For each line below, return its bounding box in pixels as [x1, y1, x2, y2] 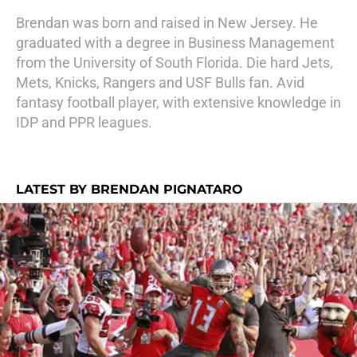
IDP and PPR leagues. [16, 114, 152, 131]
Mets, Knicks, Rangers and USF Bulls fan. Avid [16, 74, 304, 91]
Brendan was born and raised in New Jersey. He [16, 14, 318, 31]
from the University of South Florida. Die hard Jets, [16, 54, 333, 71]
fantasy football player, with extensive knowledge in [16, 94, 341, 111]
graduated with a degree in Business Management [16, 34, 335, 51]
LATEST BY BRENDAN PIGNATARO [16, 182, 243, 197]
